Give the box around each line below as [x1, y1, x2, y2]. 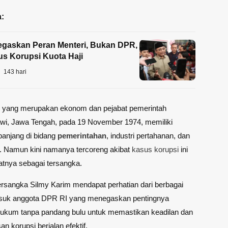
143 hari [4, 68, 26, 76]
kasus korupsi [132, 145, 179, 154]
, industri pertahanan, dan [106, 131, 190, 140]
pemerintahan [58, 131, 106, 140]
